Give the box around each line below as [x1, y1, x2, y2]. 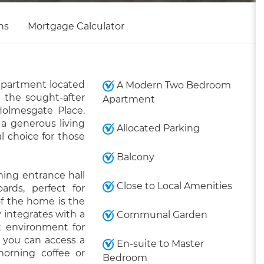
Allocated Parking [114, 123, 200, 134]
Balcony [114, 151, 154, 163]
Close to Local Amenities [114, 180, 232, 192]
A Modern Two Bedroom [114, 80, 231, 91]
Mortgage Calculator [28, 21, 124, 32]
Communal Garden [114, 209, 207, 220]
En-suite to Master [114, 238, 204, 249]
